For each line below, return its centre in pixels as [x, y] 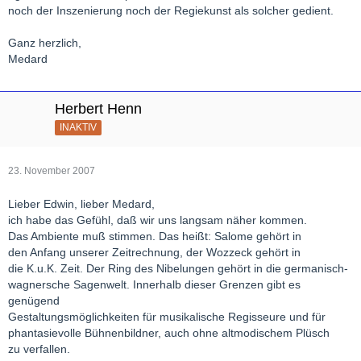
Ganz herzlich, [45, 43]
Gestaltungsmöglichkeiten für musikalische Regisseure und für [167, 317]
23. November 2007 [52, 171]
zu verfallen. [39, 349]
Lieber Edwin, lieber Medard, [81, 204]
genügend [34, 301]
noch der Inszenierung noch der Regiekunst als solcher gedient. [171, 11]
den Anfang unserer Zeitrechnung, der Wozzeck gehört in [154, 253]
